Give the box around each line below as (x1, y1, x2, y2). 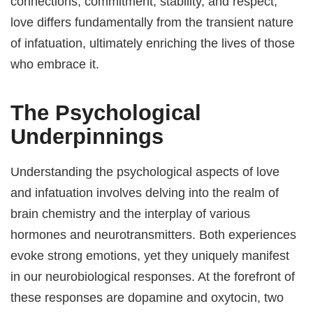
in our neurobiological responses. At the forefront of (10, 269, 296, 284)
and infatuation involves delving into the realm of (10, 185, 279, 201)
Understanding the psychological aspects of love (10, 164, 280, 180)
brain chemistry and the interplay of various (10, 206, 251, 221)
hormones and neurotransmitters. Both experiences (10, 227, 297, 242)
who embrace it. (10, 57, 100, 71)
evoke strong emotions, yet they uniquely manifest (10, 248, 290, 263)
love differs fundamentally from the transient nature (10, 15, 294, 29)
